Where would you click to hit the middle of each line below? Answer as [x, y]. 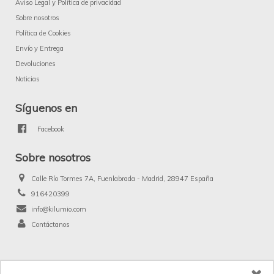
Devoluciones [35, 64]
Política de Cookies [43, 33]
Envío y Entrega [39, 49]
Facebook [51, 129]
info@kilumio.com [58, 209]
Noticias [28, 79]
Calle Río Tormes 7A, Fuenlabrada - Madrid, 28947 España [122, 178]
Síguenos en [46, 108]
